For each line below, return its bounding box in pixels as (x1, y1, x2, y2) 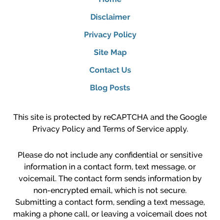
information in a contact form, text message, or (24, 162, 196, 171)
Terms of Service (102, 124, 164, 134)
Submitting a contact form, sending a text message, (15, 197, 205, 207)
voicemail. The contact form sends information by (18, 173, 202, 183)
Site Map (93, 47, 127, 57)
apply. (164, 124, 188, 134)
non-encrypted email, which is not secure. (33, 185, 187, 195)
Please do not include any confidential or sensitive (18, 150, 202, 160)
